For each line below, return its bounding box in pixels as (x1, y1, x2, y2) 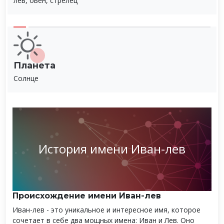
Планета (13, 59, 55, 71)
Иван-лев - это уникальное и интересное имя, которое (12, 205, 200, 214)
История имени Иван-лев (38, 140, 185, 157)
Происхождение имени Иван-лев (12, 191, 161, 200)
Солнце (13, 73, 38, 83)
